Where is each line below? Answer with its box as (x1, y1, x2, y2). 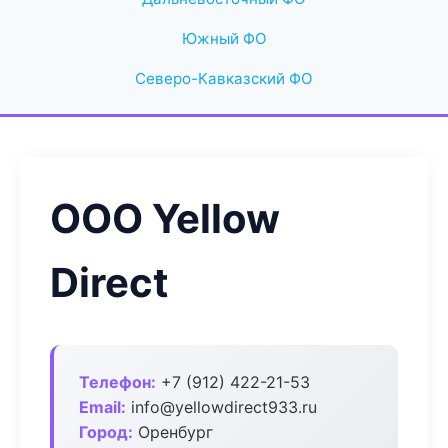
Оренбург (133, 422, 213, 442)
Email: (79, 397, 126, 417)
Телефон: (79, 372, 156, 392)
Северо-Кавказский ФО (135, 69, 313, 88)
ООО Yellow (50, 194, 280, 243)
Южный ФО (181, 29, 267, 48)
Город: (79, 422, 133, 442)
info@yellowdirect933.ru (126, 397, 317, 417)
